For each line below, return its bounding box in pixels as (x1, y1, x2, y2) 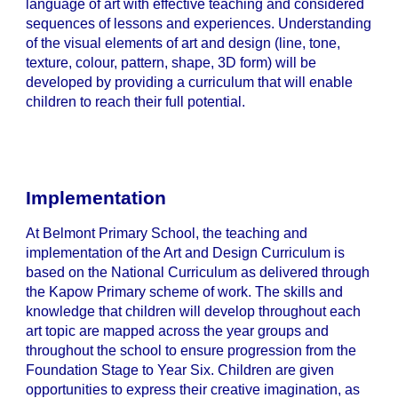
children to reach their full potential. (25, 94, 245, 110)
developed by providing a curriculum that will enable (25, 75, 353, 91)
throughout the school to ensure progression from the (25, 342, 356, 358)
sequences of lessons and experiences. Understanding (25, 16, 371, 32)
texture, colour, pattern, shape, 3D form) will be (25, 55, 316, 71)
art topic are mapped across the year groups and (25, 322, 329, 338)
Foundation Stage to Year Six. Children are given (25, 362, 334, 378)
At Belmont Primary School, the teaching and (25, 225, 307, 241)
